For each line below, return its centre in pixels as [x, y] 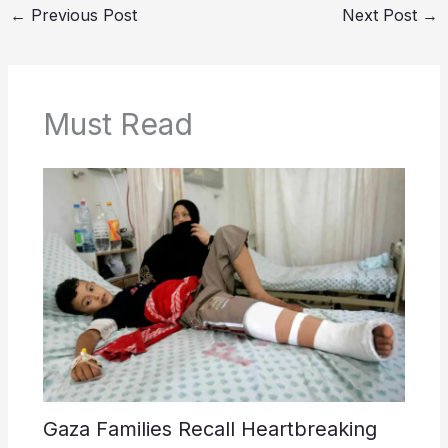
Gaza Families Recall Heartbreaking [209, 428]
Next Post [382, 14]
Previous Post [81, 14]
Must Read [117, 124]
